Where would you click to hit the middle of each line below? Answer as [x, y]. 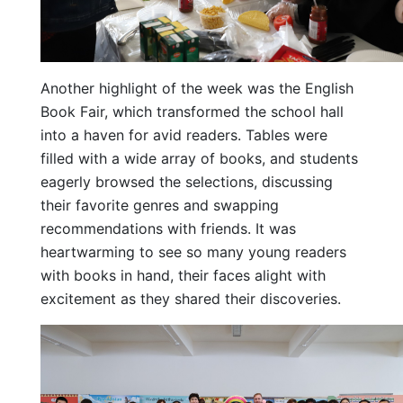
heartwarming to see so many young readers [193, 251]
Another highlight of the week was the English [197, 88]
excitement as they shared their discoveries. [191, 298]
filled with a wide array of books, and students [199, 158]
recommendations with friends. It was [168, 228]
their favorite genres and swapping [160, 205]
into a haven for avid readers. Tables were [184, 134]
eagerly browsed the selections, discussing [187, 181]
